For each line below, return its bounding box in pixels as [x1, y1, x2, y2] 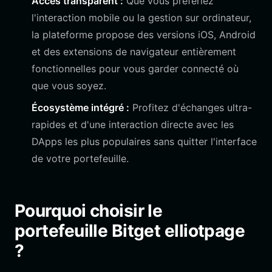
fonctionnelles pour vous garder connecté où [32, 63, 239, 75]
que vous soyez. [32, 80, 106, 92]
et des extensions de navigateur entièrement [32, 46, 236, 58]
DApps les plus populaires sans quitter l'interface [32, 135, 257, 148]
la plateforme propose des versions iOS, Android [32, 29, 256, 41]
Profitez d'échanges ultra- [129, 101, 252, 114]
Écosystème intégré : [32, 101, 129, 114]
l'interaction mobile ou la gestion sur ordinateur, [32, 12, 251, 24]
